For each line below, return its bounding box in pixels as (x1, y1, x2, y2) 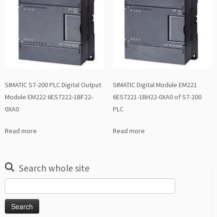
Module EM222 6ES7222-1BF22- (5, 93, 93, 102)
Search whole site (19, 162, 90, 174)
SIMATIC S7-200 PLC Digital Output (5, 80, 101, 90)
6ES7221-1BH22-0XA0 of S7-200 (112, 93, 201, 102)
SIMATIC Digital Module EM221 (112, 80, 197, 90)
